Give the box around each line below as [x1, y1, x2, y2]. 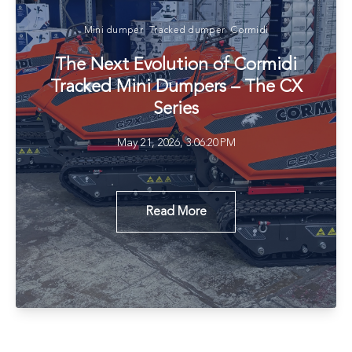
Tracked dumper [149, 26, 225, 35]
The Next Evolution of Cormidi [55, 57, 297, 74]
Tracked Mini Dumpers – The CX [49, 79, 302, 96]
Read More [145, 205, 207, 218]
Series [153, 101, 199, 118]
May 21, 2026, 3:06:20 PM [116, 137, 236, 148]
